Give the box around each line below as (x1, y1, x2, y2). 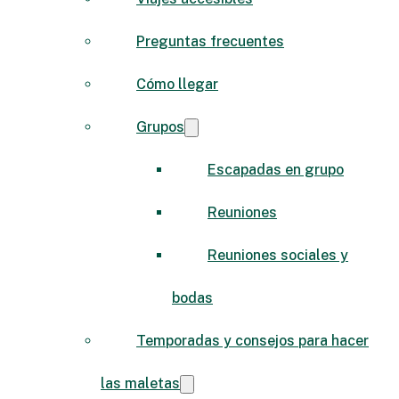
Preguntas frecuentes (136, 32, 284, 50)
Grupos (136, 118, 184, 135)
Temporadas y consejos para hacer (136, 331, 369, 349)
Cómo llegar (136, 75, 218, 93)
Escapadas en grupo (208, 160, 344, 178)
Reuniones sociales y (208, 246, 348, 264)
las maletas (101, 374, 180, 392)
